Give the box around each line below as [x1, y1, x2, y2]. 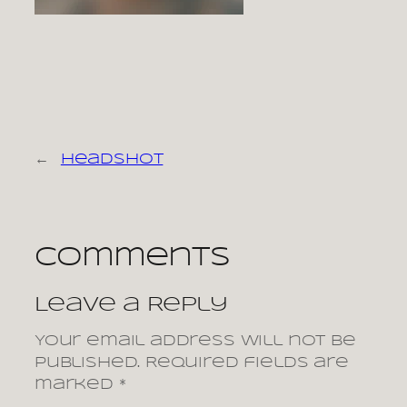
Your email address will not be [35, 334, 356, 349]
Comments [35, 245, 231, 272]
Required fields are [145, 356, 349, 371]
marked [35, 378, 119, 392]
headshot [60, 153, 164, 167]
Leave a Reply [35, 296, 228, 315]
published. [35, 356, 141, 371]
